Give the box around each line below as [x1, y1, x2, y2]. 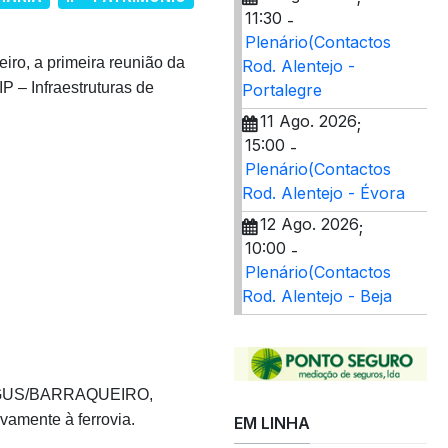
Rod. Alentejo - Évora [242, 183, 405, 203]
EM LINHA [234, 412, 310, 433]
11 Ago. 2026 [260, 111, 357, 131]
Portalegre [242, 80, 322, 100]
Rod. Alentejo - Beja [242, 286, 392, 306]
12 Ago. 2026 [260, 214, 359, 234]
